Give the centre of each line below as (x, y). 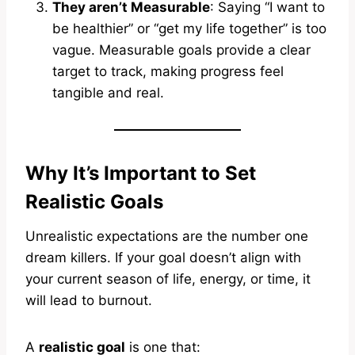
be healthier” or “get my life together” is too (189, 28)
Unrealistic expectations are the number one (167, 236)
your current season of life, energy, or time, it (168, 279)
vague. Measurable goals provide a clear (181, 50)
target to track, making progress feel (168, 71)
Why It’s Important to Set (141, 173)
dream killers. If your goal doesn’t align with (163, 257)
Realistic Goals (94, 201)
